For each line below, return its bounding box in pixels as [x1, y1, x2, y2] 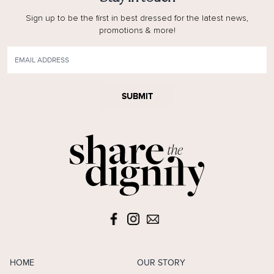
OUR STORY [137, 257, 185, 268]
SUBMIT [121, 91, 153, 102]
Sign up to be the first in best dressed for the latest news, [26, 14, 248, 23]
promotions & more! [98, 26, 176, 35]
